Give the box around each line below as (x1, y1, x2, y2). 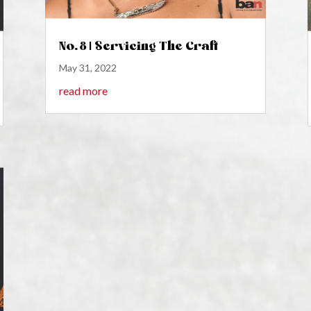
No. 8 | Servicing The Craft (58, 37, 218, 53)
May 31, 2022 (58, 62, 117, 74)
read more (58, 84, 108, 98)
